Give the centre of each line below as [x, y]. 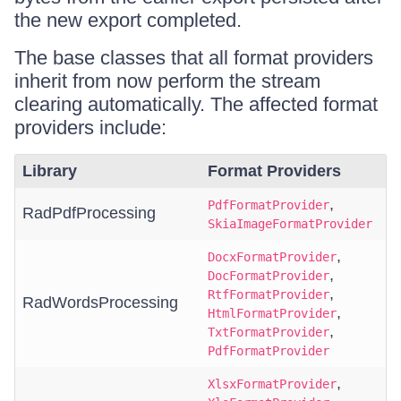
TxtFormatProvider [269, 332]
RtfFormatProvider [269, 294]
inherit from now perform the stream [167, 81]
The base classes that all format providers [194, 58]
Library [50, 171]
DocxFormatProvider [272, 257]
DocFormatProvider [269, 276]
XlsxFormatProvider [272, 384]
